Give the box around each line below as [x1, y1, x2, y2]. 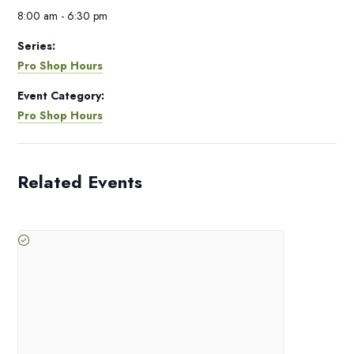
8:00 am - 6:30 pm [17, 8, 107, 24]
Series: [17, 38, 55, 55]
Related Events [17, 169, 142, 195]
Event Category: [17, 88, 104, 104]
